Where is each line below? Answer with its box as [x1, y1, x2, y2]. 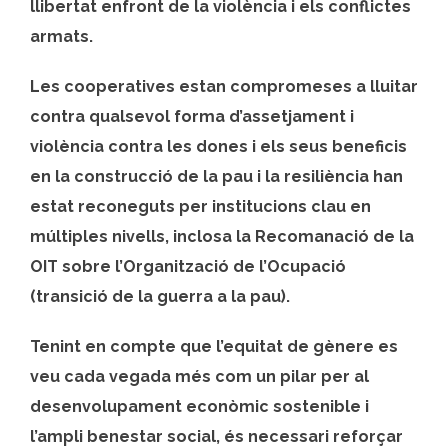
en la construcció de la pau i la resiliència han [30, 166, 403, 186]
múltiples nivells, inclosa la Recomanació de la [30, 226, 414, 246]
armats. [30, 26, 93, 46]
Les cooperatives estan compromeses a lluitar [30, 76, 418, 96]
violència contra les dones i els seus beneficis [30, 136, 407, 156]
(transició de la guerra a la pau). [30, 286, 290, 306]
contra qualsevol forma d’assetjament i [30, 106, 354, 126]
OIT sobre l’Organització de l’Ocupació [30, 256, 346, 276]
